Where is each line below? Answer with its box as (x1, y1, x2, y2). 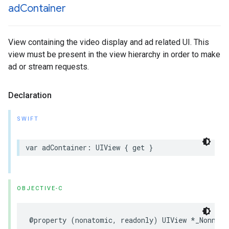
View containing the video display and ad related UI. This (8, 37, 209, 47)
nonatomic (75, 215, 112, 225)
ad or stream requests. (8, 62, 89, 72)
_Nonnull (195, 215, 228, 225)
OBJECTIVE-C (17, 185, 63, 192)
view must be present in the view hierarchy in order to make (8, 50, 220, 59)
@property (29, 215, 66, 225)
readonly (121, 215, 153, 225)
